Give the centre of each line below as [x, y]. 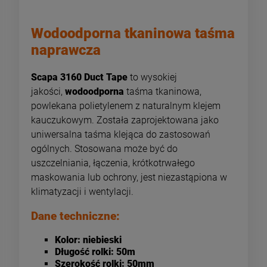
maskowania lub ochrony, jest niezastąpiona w [129, 177]
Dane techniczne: [75, 217]
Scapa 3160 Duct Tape [79, 77]
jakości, [48, 91]
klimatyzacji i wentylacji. [82, 191]
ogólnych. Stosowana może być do [104, 148]
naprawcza [68, 50]
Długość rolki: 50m [95, 252]
